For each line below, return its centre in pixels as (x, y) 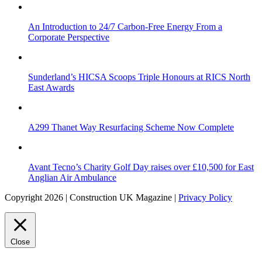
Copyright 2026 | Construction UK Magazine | (92, 198)
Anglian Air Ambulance (72, 178)
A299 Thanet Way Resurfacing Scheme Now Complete (131, 127)
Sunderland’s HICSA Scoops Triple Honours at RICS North (139, 77)
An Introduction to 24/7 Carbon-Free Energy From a (125, 27)
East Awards (51, 88)
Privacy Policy (205, 198)
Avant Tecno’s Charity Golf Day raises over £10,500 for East (141, 167)
